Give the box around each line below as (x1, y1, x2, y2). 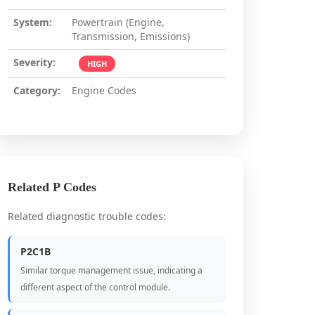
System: (13, 15, 52, 29)
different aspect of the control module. (20, 281, 170, 293)
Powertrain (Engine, (72, 15, 165, 29)
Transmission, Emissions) (72, 30, 190, 43)
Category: (13, 84, 60, 97)
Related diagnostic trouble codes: (8, 210, 166, 223)
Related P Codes (8, 180, 96, 194)
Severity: (13, 56, 56, 69)
